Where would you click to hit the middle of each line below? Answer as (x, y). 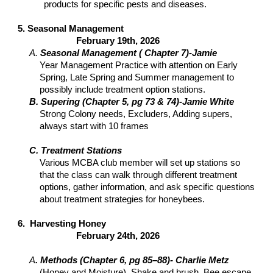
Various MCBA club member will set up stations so (140, 163)
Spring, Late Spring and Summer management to (137, 77)
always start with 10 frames (94, 126)
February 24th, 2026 (118, 236)
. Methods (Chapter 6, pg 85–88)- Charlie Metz (133, 260)
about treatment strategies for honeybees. (122, 199)
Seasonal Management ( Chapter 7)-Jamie (129, 53)
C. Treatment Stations (76, 151)
